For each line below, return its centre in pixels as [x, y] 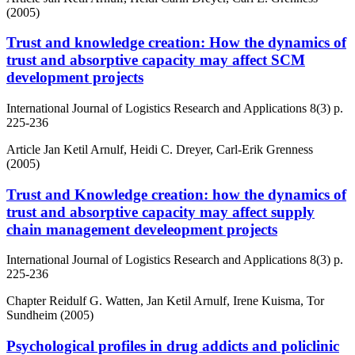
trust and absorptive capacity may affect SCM [156, 60]
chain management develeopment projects [142, 229]
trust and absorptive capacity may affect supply [160, 212]
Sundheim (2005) [50, 315]
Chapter [28, 301]
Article [25, 149]
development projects [75, 78]
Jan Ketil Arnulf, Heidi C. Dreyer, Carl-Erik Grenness [178, 149]
